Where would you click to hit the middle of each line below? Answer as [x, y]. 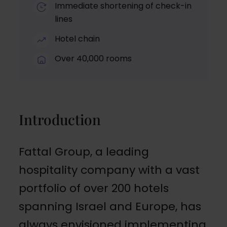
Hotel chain [77, 39]
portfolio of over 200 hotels [93, 188]
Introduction [60, 119]
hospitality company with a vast [109, 170]
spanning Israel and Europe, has [110, 206]
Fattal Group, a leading [84, 152]
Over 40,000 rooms [93, 58]
